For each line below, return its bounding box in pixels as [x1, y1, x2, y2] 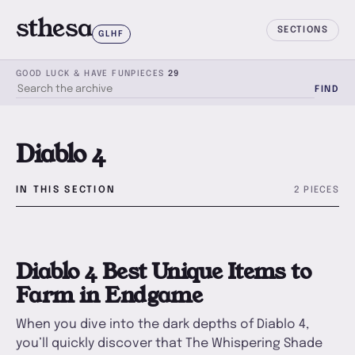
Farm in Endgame [16, 280, 203, 311]
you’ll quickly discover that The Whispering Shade [16, 336, 323, 350]
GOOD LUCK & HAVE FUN [16, 70, 132, 78]
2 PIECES [293, 185, 339, 195]
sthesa [16, 11, 92, 45]
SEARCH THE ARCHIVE [16, 91, 120, 100]
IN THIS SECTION [16, 185, 116, 195]
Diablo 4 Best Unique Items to [16, 256, 312, 287]
